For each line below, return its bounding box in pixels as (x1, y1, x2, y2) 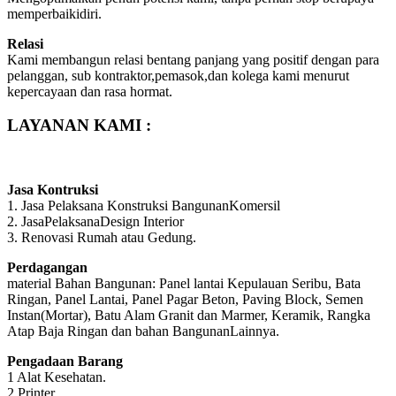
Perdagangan (7, 259, 88, 275)
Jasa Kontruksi (7, 181, 98, 197)
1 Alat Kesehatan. (7, 369, 106, 385)
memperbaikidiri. (7, 5, 102, 21)
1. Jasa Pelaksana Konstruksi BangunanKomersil (7, 197, 280, 213)
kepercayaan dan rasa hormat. (7, 83, 172, 99)
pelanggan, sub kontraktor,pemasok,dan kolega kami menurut (7, 67, 349, 83)
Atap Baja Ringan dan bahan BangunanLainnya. (7, 323, 279, 339)
